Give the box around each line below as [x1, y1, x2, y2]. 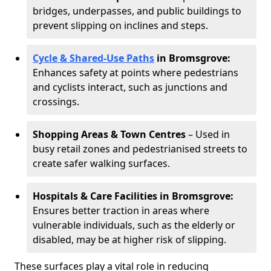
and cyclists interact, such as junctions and [33, 80, 227, 94]
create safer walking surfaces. [33, 157, 170, 170]
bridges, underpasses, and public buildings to [33, 4, 241, 18]
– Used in [186, 128, 230, 141]
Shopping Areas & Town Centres [33, 128, 186, 141]
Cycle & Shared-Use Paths [33, 51, 154, 65]
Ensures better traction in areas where [33, 204, 209, 217]
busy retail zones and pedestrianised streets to [33, 142, 247, 155]
